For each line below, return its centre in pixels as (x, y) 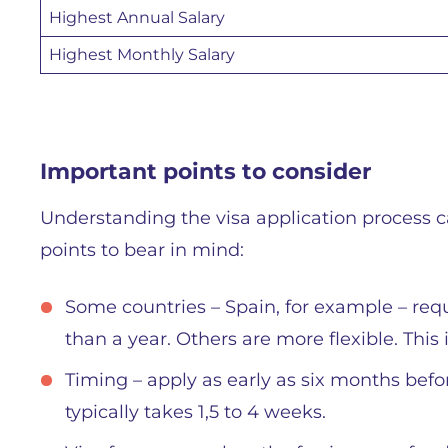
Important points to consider (205, 171)
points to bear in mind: (142, 250)
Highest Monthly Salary (142, 54)
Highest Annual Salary (137, 17)
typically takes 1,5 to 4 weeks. (195, 412)
